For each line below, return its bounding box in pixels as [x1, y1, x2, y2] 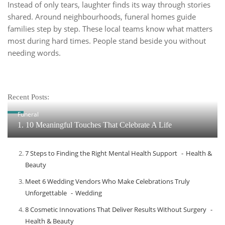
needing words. [8, 48, 61, 58]
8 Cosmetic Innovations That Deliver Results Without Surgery [25, 205, 206, 214]
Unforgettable [25, 188, 67, 198]
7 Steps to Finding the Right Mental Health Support [25, 149, 177, 158]
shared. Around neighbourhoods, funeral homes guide [8, 12, 196, 22]
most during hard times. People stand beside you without [8, 36, 206, 46]
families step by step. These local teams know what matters [8, 24, 212, 34]
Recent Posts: [8, 93, 49, 101]
